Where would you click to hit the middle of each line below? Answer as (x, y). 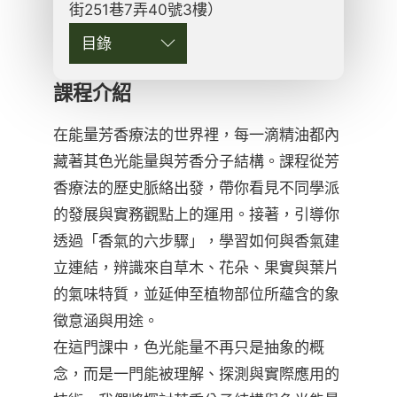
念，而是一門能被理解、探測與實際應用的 (196, 373)
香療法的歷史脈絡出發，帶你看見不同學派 (196, 187)
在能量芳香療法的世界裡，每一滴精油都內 (196, 134)
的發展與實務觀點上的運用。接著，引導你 (196, 214)
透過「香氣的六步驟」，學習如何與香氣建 (196, 240)
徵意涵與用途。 (106, 320)
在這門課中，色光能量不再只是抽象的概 (189, 346)
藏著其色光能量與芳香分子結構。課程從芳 (196, 160)
